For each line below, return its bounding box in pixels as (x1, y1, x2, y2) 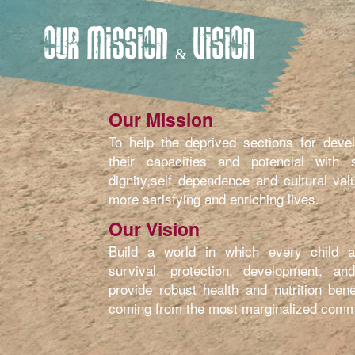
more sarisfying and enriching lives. (109, 189, 319, 208)
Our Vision (109, 216, 200, 242)
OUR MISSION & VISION (44, 25, 256, 70)
